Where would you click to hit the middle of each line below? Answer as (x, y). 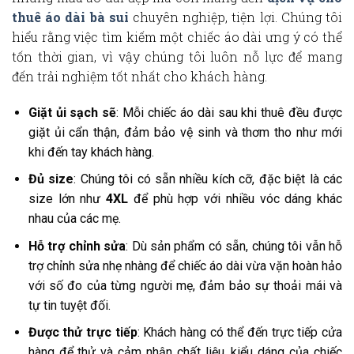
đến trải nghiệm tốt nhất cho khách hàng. (139, 76)
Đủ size (51, 179)
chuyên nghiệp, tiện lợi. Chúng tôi (235, 17)
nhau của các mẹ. (74, 219)
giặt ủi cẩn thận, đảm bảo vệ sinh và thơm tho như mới (185, 132)
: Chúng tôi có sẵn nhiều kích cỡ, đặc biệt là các (208, 179)
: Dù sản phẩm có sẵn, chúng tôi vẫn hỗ (234, 246)
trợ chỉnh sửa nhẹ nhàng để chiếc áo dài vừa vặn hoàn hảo (185, 265)
